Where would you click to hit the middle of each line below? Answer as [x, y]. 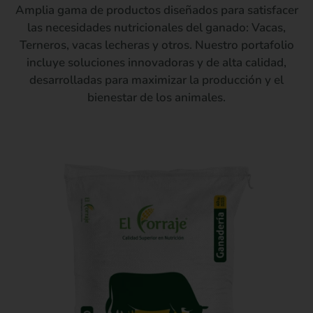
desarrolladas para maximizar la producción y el [156, 80]
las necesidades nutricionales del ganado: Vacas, [156, 28]
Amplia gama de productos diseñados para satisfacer [156, 10]
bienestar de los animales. [156, 97]
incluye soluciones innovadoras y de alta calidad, [156, 63]
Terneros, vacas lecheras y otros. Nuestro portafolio [156, 45]
